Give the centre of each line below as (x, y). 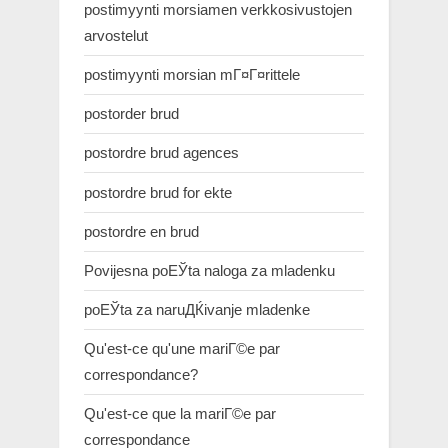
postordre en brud (141, 231)
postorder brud (131, 114)
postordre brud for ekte (158, 192)
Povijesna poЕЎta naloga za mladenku (209, 270)
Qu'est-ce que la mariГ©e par (180, 414)
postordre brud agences (161, 153)
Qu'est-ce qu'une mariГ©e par (182, 349)
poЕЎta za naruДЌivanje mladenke (197, 310)
